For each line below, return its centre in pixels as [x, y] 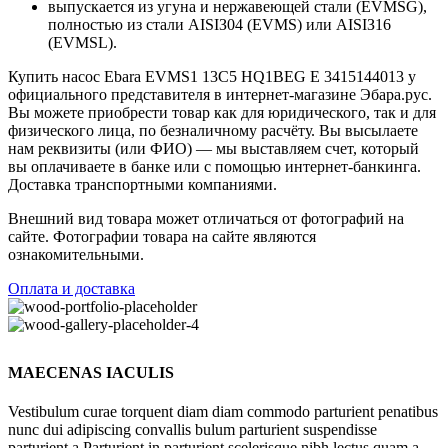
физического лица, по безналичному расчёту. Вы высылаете [213, 130]
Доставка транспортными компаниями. [142, 184]
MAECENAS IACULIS [91, 372]
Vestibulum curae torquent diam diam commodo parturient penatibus [223, 412]
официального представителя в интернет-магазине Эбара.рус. [220, 94]
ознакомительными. [76, 254]
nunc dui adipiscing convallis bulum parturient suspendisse [192, 430]
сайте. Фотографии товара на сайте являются [162, 236]
